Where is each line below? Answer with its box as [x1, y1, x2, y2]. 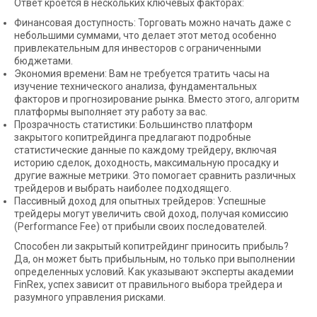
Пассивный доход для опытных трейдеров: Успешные [14, 195, 266, 207]
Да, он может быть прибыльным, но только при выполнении [14, 253, 295, 265]
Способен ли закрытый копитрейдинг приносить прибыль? [14, 240, 289, 252]
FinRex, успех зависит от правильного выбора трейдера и [14, 278, 282, 290]
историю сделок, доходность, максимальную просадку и [14, 156, 279, 168]
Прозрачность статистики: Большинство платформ [14, 118, 253, 130]
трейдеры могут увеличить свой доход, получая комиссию [14, 207, 289, 219]
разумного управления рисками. [14, 291, 166, 303]
